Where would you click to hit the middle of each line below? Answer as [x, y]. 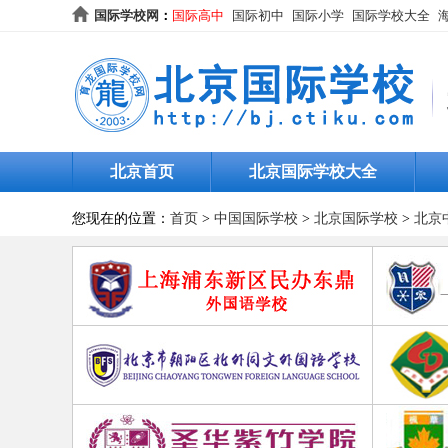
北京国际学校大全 [313, 171]
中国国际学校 [256, 218]
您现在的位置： [121, 218]
